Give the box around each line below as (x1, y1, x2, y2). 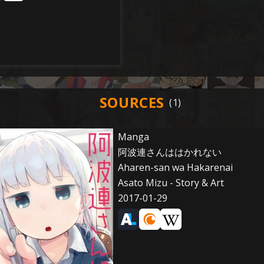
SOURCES (99, 93, 165, 112)
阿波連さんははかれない (117, 146, 222, 159)
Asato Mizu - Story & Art (117, 176, 224, 189)
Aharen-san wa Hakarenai (117, 161, 233, 174)
